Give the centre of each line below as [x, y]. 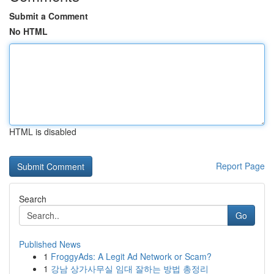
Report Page [240, 166]
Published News [50, 244]
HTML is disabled [43, 131]
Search [33, 199]
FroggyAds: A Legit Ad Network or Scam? [131, 256]
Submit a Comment [49, 16]
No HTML [28, 31]
